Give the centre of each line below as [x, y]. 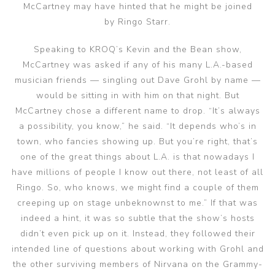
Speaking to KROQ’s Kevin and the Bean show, [137, 49]
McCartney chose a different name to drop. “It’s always [137, 111]
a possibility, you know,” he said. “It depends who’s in [137, 126]
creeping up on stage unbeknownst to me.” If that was [137, 203]
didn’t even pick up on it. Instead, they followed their [137, 234]
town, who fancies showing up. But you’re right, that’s [137, 141]
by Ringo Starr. [137, 22]
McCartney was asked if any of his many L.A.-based [137, 65]
